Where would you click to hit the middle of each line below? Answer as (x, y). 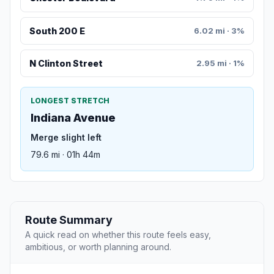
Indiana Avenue (73, 118)
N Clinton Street (66, 64)
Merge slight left (66, 138)
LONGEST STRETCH (70, 101)
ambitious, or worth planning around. (98, 247)
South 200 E (57, 31)
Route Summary (69, 220)
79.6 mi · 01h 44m (65, 155)
